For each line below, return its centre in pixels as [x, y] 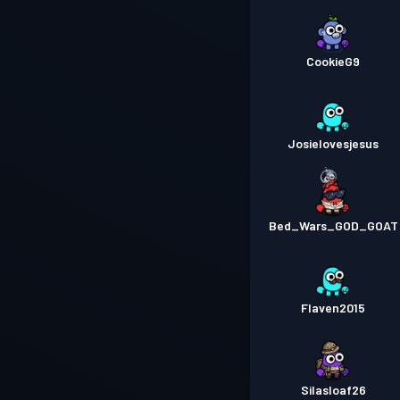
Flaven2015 [333, 308]
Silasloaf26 [333, 390]
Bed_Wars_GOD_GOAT [333, 226]
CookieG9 [333, 62]
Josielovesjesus [333, 144]
